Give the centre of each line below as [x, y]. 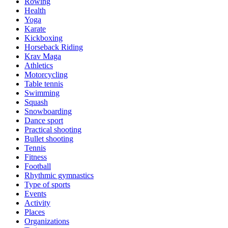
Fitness [36, 157]
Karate [35, 28]
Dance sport [44, 120]
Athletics [39, 65]
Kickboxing [44, 38]
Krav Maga [43, 56]
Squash [36, 102]
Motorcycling [46, 74]
